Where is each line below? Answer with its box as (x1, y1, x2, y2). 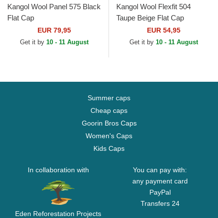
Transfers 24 (140, 200, 180, 208)
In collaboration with (27, 166, 89, 174)
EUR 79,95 (37, 26, 71, 35)
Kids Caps (93, 145, 125, 153)
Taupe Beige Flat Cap (116, 14, 184, 22)
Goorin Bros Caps (81, 119, 137, 127)
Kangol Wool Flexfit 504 (116, 2, 191, 11)
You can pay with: (133, 166, 187, 174)
